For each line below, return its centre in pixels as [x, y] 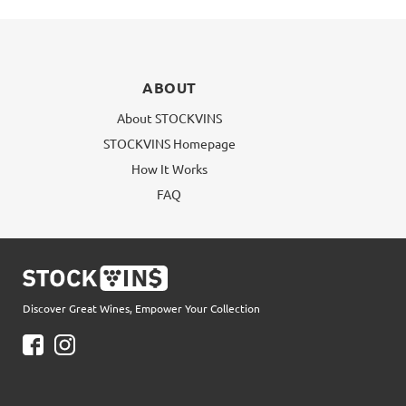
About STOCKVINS [169, 117]
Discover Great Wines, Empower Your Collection [141, 308]
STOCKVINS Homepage [169, 143]
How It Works [169, 168]
